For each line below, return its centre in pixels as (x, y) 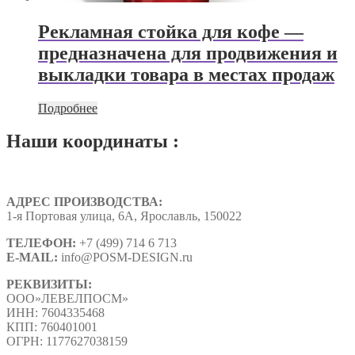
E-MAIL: (34, 258)
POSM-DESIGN (136, 258)
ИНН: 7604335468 (55, 313)
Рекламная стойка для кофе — (171, 31)
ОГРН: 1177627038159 (67, 342)
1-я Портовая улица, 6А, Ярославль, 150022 (124, 216)
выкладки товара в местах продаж (186, 74)
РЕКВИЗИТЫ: (49, 284)
